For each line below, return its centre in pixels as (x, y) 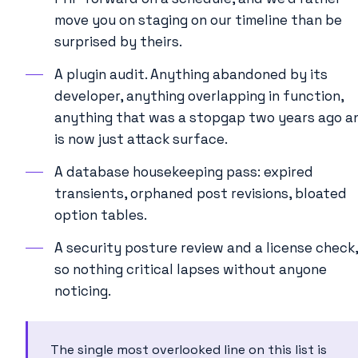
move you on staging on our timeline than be (198, 20)
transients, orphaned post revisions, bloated (201, 193)
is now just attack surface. (141, 139)
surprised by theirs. (118, 41)
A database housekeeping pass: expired (184, 171)
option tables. (101, 215)
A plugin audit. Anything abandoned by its (191, 74)
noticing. (83, 290)
